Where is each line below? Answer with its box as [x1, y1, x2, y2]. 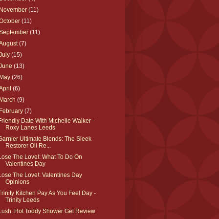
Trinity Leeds [5, 196, 40, 203]
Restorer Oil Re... [5, 142, 51, 149]
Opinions [5, 178, 29, 185]
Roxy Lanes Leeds [5, 124, 55, 131]
